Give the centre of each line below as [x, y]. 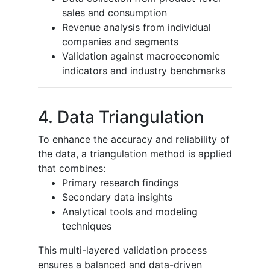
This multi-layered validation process [122, 250]
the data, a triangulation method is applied [135, 153]
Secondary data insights [117, 197]
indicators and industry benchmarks [144, 70]
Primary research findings [120, 182]
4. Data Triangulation [121, 117]
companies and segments [120, 41]
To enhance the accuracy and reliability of [134, 139]
